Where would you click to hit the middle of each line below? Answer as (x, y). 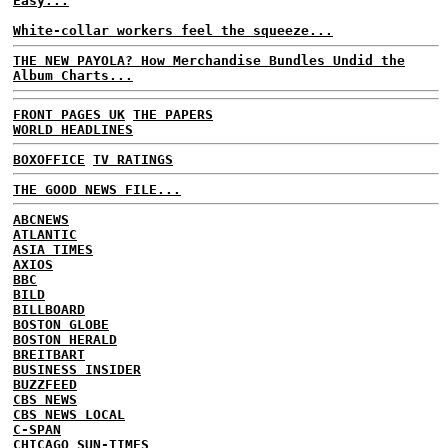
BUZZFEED (45, 384)
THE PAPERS (173, 114)
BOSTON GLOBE (61, 324)
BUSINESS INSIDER (77, 369)
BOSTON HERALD (65, 339)
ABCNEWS (41, 219)
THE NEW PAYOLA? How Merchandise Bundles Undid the (209, 60)
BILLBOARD (49, 309)
